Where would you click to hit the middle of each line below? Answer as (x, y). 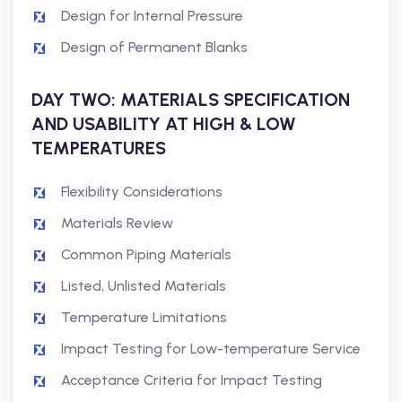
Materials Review (117, 223)
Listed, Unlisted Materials (144, 286)
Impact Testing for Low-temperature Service (211, 349)
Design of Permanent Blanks (154, 47)
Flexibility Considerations (142, 192)
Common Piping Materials (146, 254)
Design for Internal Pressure (152, 16)
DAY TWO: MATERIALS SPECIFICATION (191, 100)
